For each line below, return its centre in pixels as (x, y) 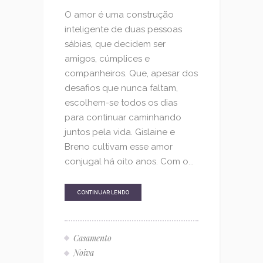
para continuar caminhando (123, 117)
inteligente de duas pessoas (123, 29)
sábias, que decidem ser (115, 44)
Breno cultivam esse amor (119, 146)
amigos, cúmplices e (107, 58)
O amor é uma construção (119, 14)
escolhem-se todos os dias (121, 102)
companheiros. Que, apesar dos (131, 73)
